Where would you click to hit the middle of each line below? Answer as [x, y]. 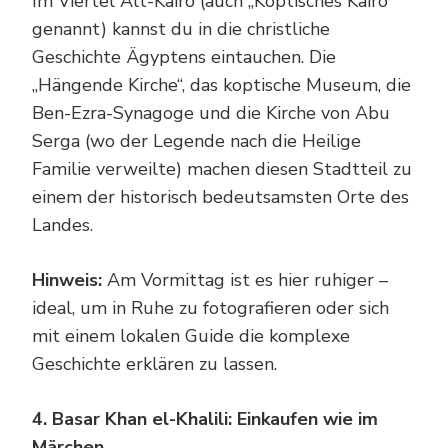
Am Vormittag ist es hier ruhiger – [245, 279]
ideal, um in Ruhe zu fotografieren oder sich [210, 307]
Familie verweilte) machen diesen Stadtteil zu [222, 168]
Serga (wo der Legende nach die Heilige [196, 140]
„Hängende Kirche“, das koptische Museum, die [221, 84]
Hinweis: [67, 279]
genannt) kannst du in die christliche [181, 28]
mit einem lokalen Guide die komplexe [191, 335]
